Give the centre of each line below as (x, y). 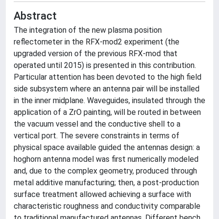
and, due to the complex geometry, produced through (105, 171)
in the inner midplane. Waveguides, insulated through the (109, 100)
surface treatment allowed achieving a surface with (102, 194)
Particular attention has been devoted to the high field (108, 77)
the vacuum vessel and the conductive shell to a (97, 124)
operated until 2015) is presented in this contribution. (105, 65)
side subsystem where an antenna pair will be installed (107, 89)
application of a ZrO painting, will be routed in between (107, 112)
